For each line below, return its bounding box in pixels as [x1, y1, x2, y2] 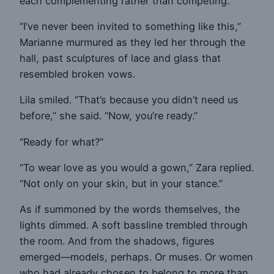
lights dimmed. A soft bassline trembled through [20, 219, 248, 232]
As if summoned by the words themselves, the [20, 203, 240, 216]
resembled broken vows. [20, 68, 135, 81]
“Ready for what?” [20, 135, 103, 148]
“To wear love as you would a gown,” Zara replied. [20, 161, 254, 174]
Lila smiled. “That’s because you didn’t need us [20, 94, 239, 106]
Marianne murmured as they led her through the [20, 36, 245, 49]
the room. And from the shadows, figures [20, 235, 215, 248]
